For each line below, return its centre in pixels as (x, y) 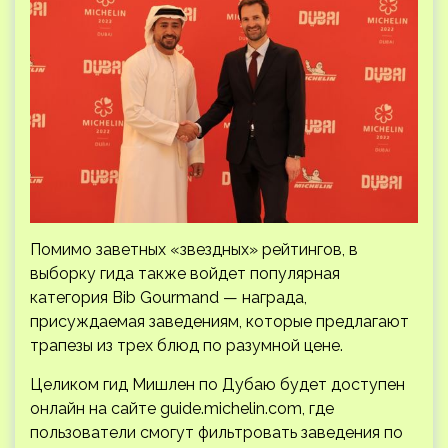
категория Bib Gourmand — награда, (168, 298)
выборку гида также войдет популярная (185, 274)
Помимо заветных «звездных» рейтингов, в (194, 250)
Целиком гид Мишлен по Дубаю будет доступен (217, 385)
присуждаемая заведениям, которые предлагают (219, 322)
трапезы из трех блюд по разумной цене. (186, 346)
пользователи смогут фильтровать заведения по (216, 433)
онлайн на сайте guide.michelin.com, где (182, 409)
